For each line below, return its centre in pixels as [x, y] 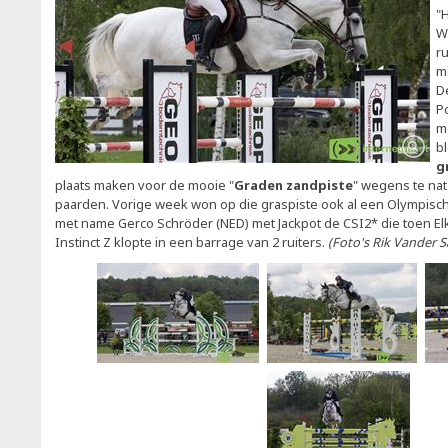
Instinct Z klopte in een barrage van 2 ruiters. [191, 242]
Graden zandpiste [293, 185]
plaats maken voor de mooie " [144, 185]
